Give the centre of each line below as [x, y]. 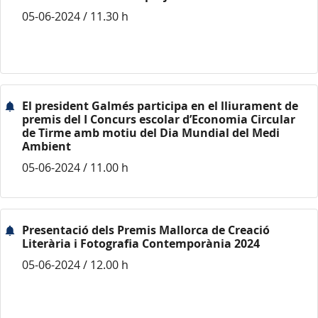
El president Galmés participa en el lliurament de [160, 106]
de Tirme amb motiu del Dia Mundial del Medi [151, 133]
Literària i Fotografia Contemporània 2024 [141, 243]
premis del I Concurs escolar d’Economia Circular [159, 119]
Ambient [46, 146]
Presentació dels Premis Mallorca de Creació [146, 230]
